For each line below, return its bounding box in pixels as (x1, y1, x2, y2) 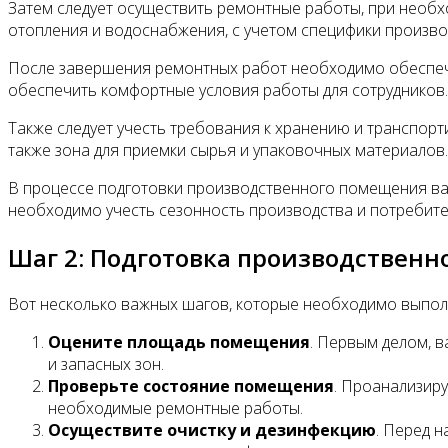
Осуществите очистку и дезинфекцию (48, 419, 376, 442)
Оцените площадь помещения (48, 331, 310, 354)
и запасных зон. (48, 353, 164, 376)
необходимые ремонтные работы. (48, 397, 303, 420)
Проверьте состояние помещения (48, 375, 334, 398)
